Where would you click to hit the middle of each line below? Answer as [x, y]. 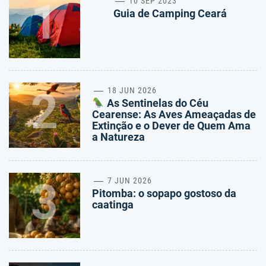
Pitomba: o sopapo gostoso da [164, 194]
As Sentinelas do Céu [156, 103]
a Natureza [118, 137]
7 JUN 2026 [129, 181]
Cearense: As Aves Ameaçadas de [174, 115]
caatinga [113, 205]
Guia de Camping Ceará [170, 14]
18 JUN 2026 [131, 91]
